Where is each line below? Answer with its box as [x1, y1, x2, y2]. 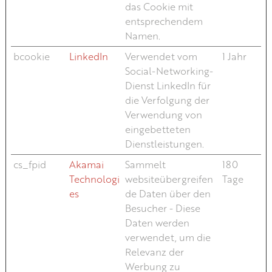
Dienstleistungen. [124, 137, 204, 150]
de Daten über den [124, 187, 211, 200]
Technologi [69, 172, 120, 185]
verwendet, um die [124, 231, 211, 243]
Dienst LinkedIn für [124, 79, 211, 92]
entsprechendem [124, 15, 203, 27]
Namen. [124, 29, 160, 42]
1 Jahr [222, 50, 246, 63]
